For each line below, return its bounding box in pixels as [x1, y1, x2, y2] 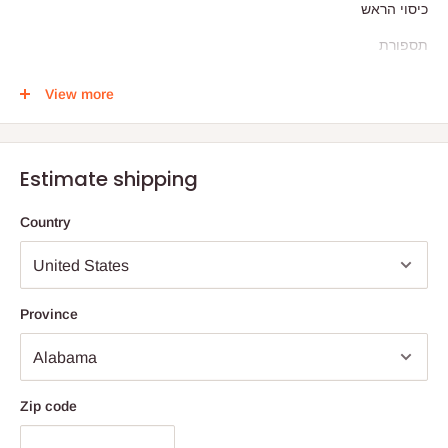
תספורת [379, 36, 428, 53]
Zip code [20, 398, 77, 415]
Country [20, 214, 71, 231]
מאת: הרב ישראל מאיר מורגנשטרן [227, 108, 428, 125]
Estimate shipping [20, 165, 198, 194]
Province [20, 306, 78, 323]
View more [45, 86, 114, 103]
